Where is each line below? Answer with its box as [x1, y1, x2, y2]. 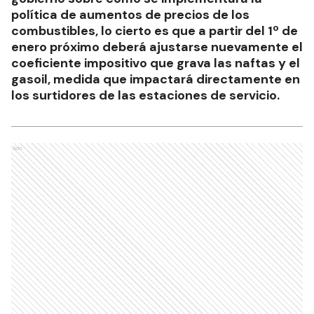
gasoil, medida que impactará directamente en [11, 70, 300, 88]
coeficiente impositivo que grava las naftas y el [11, 54, 300, 71]
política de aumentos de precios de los [11, 6, 250, 23]
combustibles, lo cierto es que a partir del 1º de [11, 22, 298, 39]
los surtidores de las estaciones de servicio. [11, 86, 280, 104]
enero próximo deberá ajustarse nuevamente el [11, 38, 303, 55]
